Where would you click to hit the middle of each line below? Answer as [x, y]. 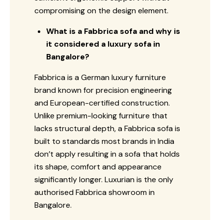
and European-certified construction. [102, 103]
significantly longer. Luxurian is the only [104, 179]
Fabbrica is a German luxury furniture [100, 77]
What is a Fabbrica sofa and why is [113, 31]
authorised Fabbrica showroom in [95, 192]
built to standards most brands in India [104, 141]
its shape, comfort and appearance [98, 166]
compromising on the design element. [101, 10]
